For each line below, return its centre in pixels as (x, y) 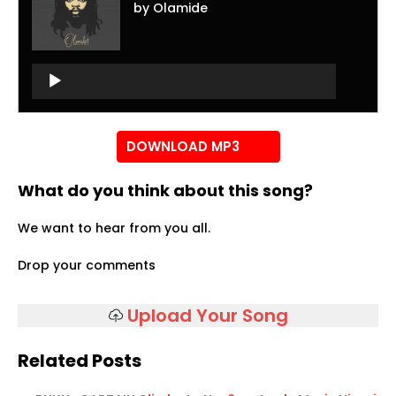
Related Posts (80, 361)
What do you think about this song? (165, 191)
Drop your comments (87, 266)
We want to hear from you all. (114, 228)
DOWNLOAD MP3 (183, 147)
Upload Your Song (207, 316)
